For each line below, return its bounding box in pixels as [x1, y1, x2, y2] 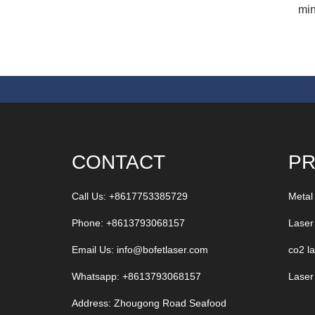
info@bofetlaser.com [117, 244, 208, 256]
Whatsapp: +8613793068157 [72, 271, 201, 283]
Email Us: [72, 244, 117, 256]
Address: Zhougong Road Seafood [72, 297, 226, 309]
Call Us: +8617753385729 [72, 191, 188, 202]
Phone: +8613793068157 [72, 217, 185, 229]
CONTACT [72, 151, 165, 174]
